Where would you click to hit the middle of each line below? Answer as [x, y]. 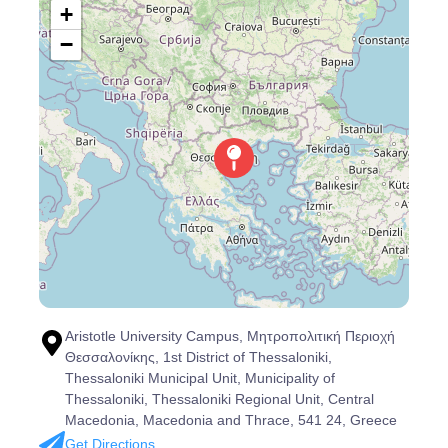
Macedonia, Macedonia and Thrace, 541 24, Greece [230, 420]
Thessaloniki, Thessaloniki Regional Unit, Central [219, 399]
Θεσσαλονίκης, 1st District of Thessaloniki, [198, 357]
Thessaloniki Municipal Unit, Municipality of [199, 378]
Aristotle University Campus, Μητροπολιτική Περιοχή [229, 336]
